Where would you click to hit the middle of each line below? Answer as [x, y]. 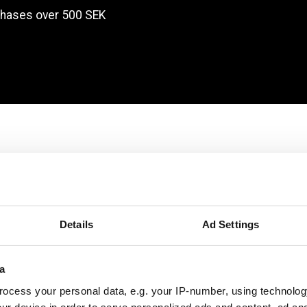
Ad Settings [231, 224]
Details [76, 224]
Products [261, 83]
